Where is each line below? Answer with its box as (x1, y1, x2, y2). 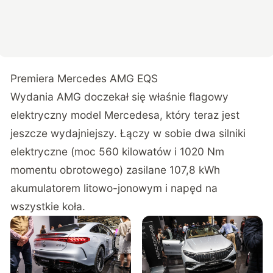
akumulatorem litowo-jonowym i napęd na (10, 182, 218, 195)
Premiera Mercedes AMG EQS (10, 72, 158, 85)
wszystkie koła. (10, 200, 86, 213)
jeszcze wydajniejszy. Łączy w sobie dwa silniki (10, 127, 246, 140)
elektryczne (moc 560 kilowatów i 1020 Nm (10, 145, 225, 158)
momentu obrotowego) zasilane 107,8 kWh (10, 163, 221, 177)
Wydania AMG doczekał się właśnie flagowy (10, 90, 229, 104)
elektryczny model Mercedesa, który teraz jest (10, 108, 240, 122)
